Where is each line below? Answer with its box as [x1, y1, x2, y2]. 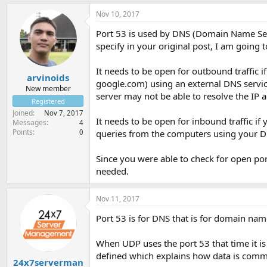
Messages [13, 117, 46, 128]
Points [13, 126, 33, 137]
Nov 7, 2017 [44, 108, 83, 117]
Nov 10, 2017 [96, 9, 139, 19]
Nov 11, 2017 [96, 194, 139, 204]
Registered [31, 96, 65, 105]
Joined [13, 107, 33, 118]
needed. [96, 165, 129, 177]
